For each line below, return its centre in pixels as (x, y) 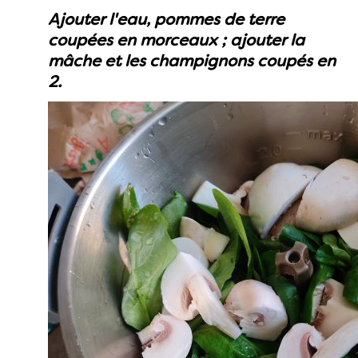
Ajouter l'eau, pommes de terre (166, 19)
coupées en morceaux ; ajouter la (176, 40)
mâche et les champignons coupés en (192, 61)
